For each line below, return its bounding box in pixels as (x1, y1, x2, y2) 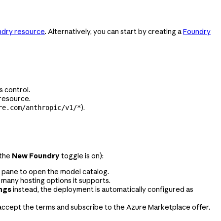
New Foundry (12, 151, 60, 160)
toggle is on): (60, 151, 104, 160)
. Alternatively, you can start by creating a (45, 27, 183, 36)
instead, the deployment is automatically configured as (11, 184, 193, 194)
